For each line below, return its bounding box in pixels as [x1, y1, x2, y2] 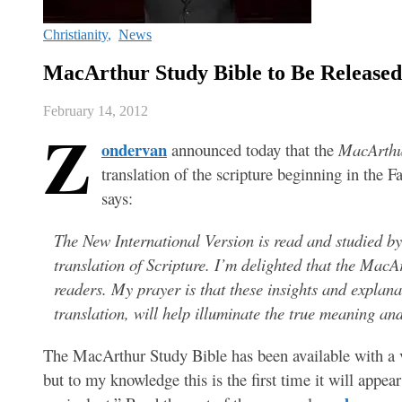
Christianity [43, 27, 108, 42]
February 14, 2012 [43, 102, 148, 118]
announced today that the [167, 137, 338, 161]
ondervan [101, 136, 167, 162]
